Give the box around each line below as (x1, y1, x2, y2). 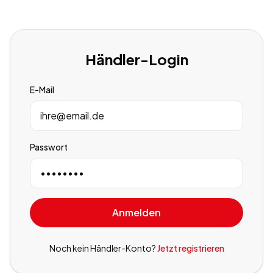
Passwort (30, 141, 68, 152)
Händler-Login (85, 50, 188, 68)
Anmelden (112, 206, 161, 219)
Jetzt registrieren (157, 243, 224, 253)
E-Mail (30, 84, 54, 95)
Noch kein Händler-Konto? (49, 243, 156, 253)
